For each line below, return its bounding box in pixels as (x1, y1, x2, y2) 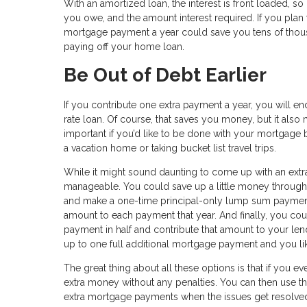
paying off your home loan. (64, 41, 184, 53)
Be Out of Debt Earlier (64, 64, 267, 87)
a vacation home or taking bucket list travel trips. (64, 143, 276, 154)
